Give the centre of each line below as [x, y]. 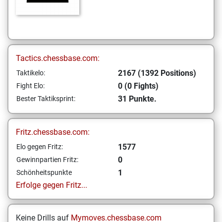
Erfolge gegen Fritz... [52, 185]
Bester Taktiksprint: [46, 99]
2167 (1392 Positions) [157, 73]
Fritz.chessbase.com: [53, 132]
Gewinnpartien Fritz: [47, 160]
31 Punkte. [137, 99]
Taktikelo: [31, 73]
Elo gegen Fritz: [40, 147]
